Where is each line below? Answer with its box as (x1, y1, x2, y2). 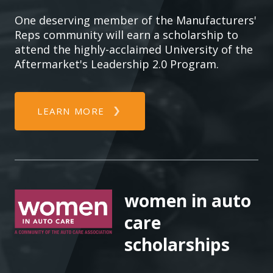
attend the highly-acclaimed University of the (15, 42, 253, 57)
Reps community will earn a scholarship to (15, 27, 238, 42)
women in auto (124, 189, 251, 212)
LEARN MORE (37, 105, 105, 117)
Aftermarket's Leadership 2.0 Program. (15, 57, 219, 71)
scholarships (124, 233, 230, 256)
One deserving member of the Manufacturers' (15, 13, 257, 27)
